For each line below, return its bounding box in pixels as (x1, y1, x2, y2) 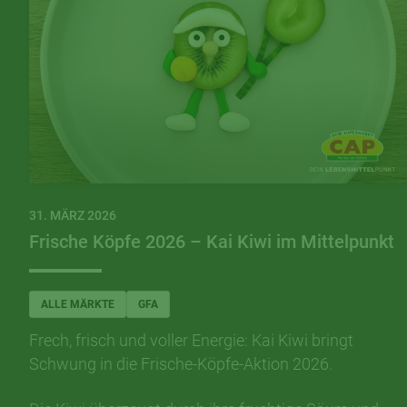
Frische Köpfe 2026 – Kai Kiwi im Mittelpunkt (29, 230, 394, 253)
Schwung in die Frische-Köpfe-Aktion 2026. (29, 353, 333, 373)
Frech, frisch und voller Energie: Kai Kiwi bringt (29, 330, 353, 350)
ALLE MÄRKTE (41, 297, 114, 311)
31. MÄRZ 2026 (29, 207, 116, 223)
